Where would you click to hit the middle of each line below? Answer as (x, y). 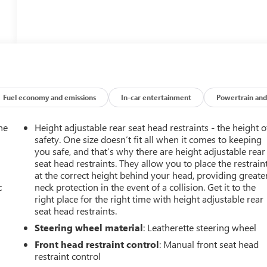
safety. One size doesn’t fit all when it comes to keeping (148, 139)
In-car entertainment (156, 97)
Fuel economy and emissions (50, 97)
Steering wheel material (89, 228)
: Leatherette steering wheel (200, 228)
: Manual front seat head (209, 244)
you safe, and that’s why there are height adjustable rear (150, 151)
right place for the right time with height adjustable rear (149, 199)
